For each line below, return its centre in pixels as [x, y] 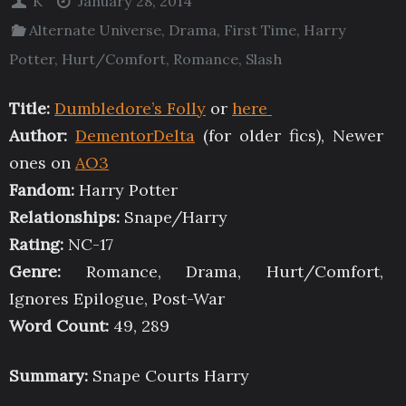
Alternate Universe [96, 30]
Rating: [39, 245]
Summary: [51, 376]
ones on [42, 163]
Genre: [48, 272]
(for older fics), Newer [289, 136]
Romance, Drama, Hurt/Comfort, [235, 272]
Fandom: [44, 190]
